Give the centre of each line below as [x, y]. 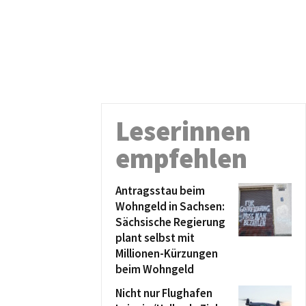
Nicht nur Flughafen [164, 293]
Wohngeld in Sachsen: [170, 206]
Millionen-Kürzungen [167, 253]
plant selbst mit [155, 238]
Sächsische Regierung [170, 222]
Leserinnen [183, 131]
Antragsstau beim [160, 191]
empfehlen [181, 158]
